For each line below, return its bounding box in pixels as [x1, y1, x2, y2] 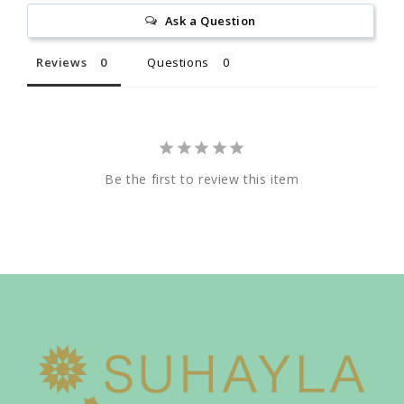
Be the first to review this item [105, 170, 299, 188]
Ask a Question [164, 13, 256, 30]
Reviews [36, 54, 87, 71]
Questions [147, 54, 209, 71]
